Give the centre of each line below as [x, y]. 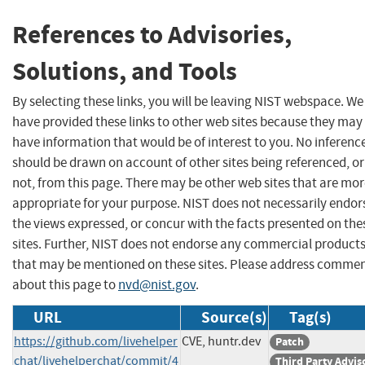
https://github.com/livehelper [96, 341]
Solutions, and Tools [125, 72]
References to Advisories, [152, 35]
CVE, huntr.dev [221, 341]
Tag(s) [310, 317]
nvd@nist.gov [157, 284]
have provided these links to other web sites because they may [187, 121]
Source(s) [234, 317]
